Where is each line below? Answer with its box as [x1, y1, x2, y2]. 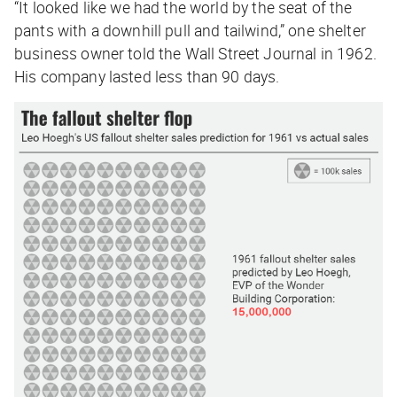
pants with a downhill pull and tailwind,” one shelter [14, 19, 366, 41]
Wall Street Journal [184, 42, 317, 64]
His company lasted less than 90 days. [14, 65, 280, 87]
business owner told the [14, 42, 185, 64]
